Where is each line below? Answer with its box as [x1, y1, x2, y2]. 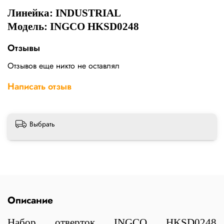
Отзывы [7, 41, 40, 55]
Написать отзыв [7, 80, 71, 93]
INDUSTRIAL [55, 7, 121, 19]
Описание [7, 192, 53, 207]
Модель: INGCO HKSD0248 [7, 20, 139, 33]
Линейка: [7, 7, 55, 19]
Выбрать [29, 119, 55, 129]
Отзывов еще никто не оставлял [7, 60, 119, 72]
